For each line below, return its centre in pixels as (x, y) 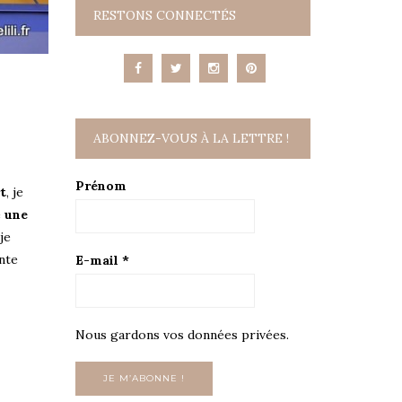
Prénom (100, 186)
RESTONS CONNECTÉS (164, 15)
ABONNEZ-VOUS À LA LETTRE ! (191, 138)
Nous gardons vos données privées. (182, 335)
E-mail (98, 260)
